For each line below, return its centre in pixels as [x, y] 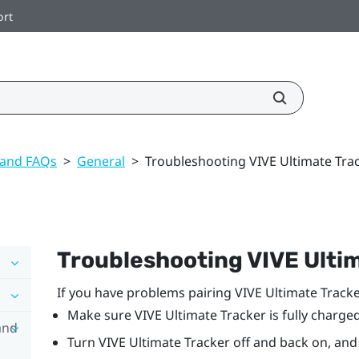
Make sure [101, 315]
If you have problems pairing [145, 292]
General [101, 161]
